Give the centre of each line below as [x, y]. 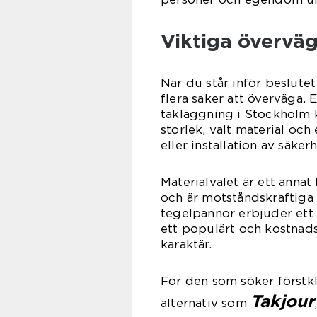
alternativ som [206, 302]
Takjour [283, 301]
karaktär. [186, 244]
